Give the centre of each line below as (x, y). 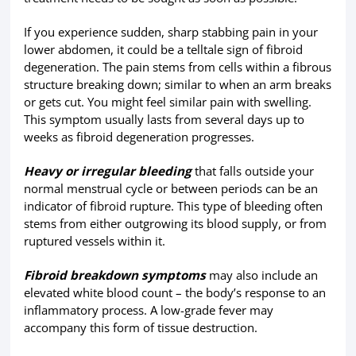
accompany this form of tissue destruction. (140, 328)
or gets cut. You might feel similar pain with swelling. (167, 101)
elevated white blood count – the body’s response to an (174, 293)
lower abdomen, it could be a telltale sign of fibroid (163, 49)
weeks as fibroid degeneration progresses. (139, 136)
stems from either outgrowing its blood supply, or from (175, 224)
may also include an (261, 275)
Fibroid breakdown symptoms (114, 275)
